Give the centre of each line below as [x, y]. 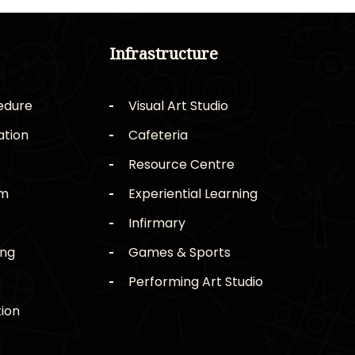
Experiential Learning [193, 194]
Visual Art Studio [178, 106]
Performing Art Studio [195, 282]
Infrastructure [163, 54]
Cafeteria [158, 136]
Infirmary [157, 223]
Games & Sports [179, 253]
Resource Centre [181, 165]
